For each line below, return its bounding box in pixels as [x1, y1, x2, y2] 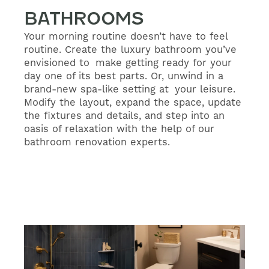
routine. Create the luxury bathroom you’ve [24, 44, 237, 56]
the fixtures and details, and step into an [24, 110, 231, 122]
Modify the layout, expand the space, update [24, 97, 241, 109]
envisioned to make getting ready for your [24, 57, 232, 70]
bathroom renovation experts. [24, 136, 170, 149]
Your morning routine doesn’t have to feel [24, 31, 228, 43]
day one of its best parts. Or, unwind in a [24, 70, 223, 83]
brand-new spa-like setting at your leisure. [24, 83, 235, 96]
